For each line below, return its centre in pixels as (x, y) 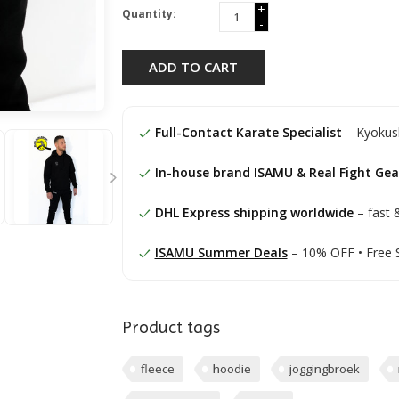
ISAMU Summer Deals (221, 253)
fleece (157, 369)
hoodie (232, 369)
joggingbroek (324, 369)
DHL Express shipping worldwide (254, 213)
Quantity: (149, 14)
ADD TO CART (193, 67)
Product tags (171, 328)
